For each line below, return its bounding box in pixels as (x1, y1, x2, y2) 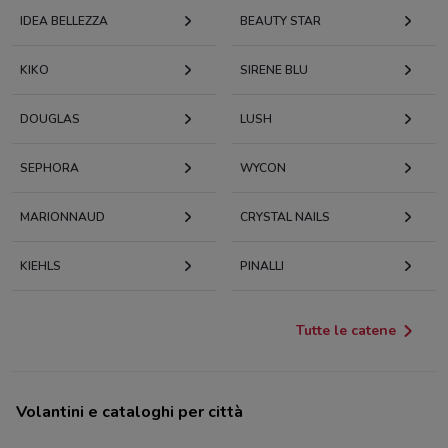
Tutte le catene (296, 321, 396, 341)
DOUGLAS (20, 111, 80, 128)
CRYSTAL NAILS (240, 209, 330, 226)
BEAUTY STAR (240, 13, 321, 30)
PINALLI (240, 258, 284, 275)
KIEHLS (20, 258, 61, 275)
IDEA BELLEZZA (20, 13, 108, 30)
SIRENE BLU (240, 62, 308, 79)
